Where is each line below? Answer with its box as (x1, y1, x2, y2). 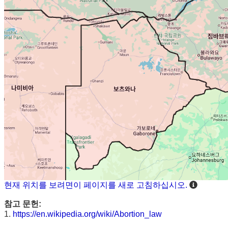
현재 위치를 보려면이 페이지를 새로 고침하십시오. (4, 180, 187, 189)
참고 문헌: (4, 199, 41, 208)
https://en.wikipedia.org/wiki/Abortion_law (13, 209, 162, 218)
